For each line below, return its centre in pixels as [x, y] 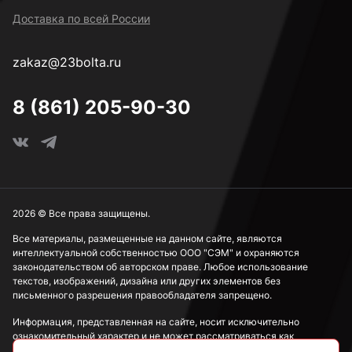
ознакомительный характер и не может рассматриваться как [153, 336]
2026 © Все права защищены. [81, 213]
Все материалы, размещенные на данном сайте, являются [147, 238]
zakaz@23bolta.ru [67, 62]
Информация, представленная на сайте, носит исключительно [156, 322]
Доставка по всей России [81, 18]
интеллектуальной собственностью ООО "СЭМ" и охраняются [156, 253]
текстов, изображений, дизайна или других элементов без [147, 281]
